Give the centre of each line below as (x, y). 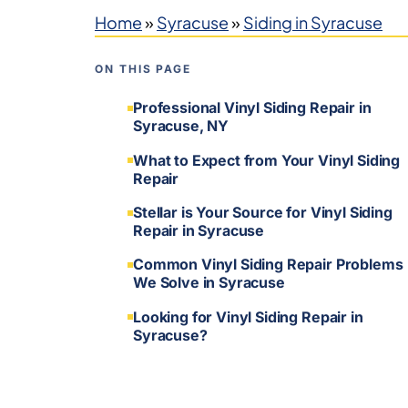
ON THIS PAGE (143, 69)
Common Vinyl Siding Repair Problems (268, 265)
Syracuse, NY (181, 126)
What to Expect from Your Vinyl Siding (267, 160)
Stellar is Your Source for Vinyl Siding (263, 212)
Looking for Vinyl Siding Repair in (248, 316)
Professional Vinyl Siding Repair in (252, 108)
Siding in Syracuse (313, 22)
